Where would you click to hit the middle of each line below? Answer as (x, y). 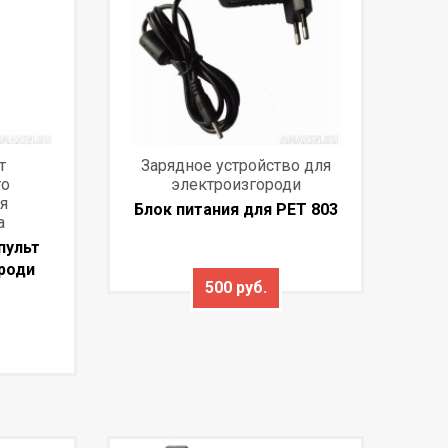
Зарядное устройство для (235, 166)
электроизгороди (235, 185)
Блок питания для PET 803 (235, 210)
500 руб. (235, 288)
